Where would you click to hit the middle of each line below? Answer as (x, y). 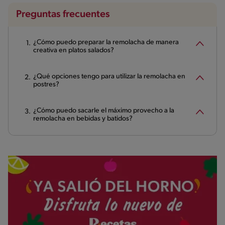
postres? (46, 84)
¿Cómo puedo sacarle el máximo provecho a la (104, 110)
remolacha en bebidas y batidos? (83, 119)
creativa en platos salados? (74, 50)
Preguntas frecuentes (63, 14)
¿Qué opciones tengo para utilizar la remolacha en (109, 76)
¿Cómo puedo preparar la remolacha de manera (106, 42)
